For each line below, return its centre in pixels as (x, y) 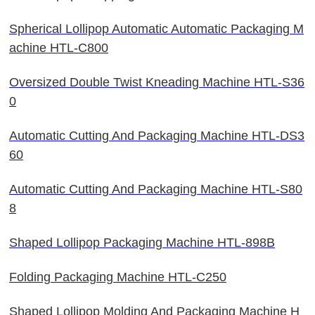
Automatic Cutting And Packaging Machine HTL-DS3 (157, 135)
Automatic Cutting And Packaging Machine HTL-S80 (156, 189)
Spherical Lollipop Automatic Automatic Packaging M (156, 28)
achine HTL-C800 (59, 47)
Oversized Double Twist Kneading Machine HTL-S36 (157, 82)
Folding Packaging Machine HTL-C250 (118, 277)
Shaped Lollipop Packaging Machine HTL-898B (142, 242)
